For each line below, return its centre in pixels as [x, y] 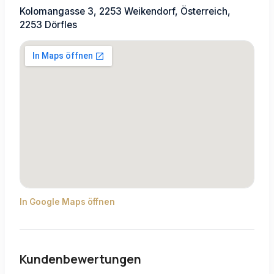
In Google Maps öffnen [67, 202]
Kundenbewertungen [80, 259]
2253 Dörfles [48, 24]
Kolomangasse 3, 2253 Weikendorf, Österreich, [125, 11]
